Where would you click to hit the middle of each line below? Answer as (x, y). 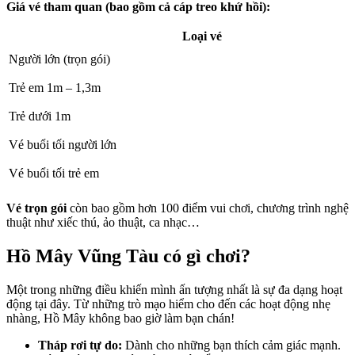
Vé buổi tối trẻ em (54, 173)
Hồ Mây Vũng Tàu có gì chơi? (128, 256)
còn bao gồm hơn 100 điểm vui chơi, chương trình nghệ (208, 208)
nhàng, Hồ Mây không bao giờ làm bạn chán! (120, 318)
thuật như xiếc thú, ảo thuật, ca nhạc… (103, 222)
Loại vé (202, 36)
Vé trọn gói (36, 208)
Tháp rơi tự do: (80, 345)
